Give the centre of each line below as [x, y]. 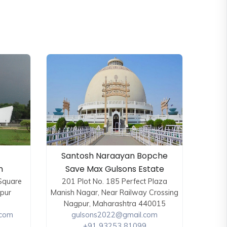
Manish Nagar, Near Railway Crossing [115, 193]
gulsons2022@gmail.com [115, 215]
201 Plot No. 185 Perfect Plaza [115, 181]
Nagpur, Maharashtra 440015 [115, 204]
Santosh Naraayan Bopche [115, 156]
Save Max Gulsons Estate [115, 169]
